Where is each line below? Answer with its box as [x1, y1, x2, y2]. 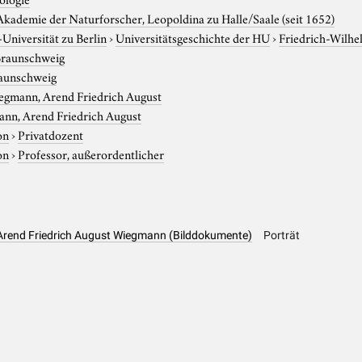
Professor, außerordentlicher [18, 144, 165, 162]
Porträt [263, 229, 301, 242]
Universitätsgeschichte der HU [116, 27, 271, 46]
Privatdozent [18, 124, 84, 143]
